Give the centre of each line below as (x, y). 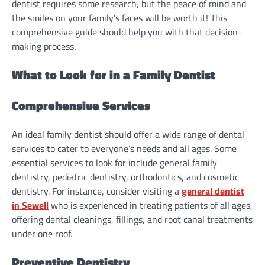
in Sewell (30, 205)
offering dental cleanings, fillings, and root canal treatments (132, 219)
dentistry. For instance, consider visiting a (97, 191)
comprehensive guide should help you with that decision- (127, 32)
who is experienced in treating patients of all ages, (151, 205)
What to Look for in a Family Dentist (114, 75)
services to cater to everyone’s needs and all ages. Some (124, 148)
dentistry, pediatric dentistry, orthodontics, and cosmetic (125, 177)
